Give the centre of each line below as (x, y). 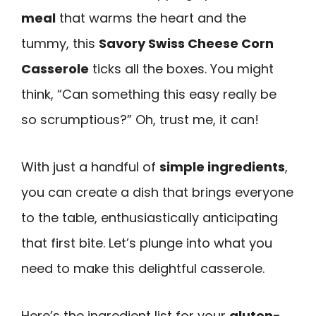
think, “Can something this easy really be (149, 95)
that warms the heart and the (151, 18)
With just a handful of (90, 166)
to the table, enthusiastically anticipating (150, 217)
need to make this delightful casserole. (143, 268)
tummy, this (60, 44)
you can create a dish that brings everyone (157, 192)
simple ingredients (222, 166)
